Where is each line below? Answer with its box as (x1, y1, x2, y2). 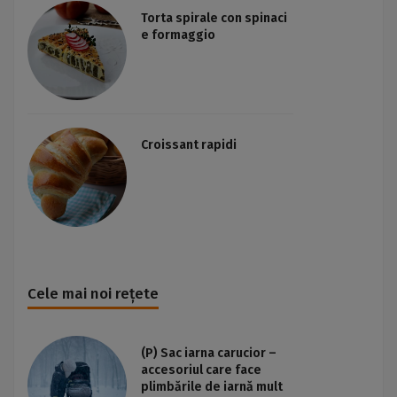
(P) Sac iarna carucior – (141, 346, 276, 361)
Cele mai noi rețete (27, 284, 159, 303)
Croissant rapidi (141, 137, 237, 152)
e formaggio (141, 27, 215, 43)
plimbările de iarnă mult (141, 379, 283, 394)
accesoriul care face (141, 362, 261, 378)
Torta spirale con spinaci (141, 11, 287, 26)
